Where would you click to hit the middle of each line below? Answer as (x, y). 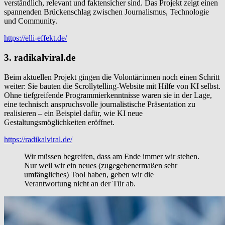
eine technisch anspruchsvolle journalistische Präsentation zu (100, 104)
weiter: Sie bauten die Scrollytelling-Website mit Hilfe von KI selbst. (112, 86)
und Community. (31, 21)
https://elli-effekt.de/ (35, 38)
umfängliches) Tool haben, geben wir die (89, 174)
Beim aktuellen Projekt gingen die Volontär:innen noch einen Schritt (112, 77)
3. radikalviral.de (40, 57)
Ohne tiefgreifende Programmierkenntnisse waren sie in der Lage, (108, 95)
